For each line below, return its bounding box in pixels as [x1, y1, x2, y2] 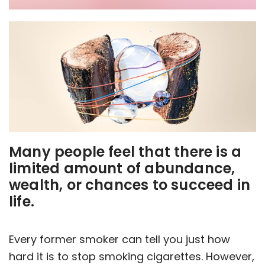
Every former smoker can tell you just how [9, 231, 230, 247]
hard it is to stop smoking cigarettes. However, [9, 248, 254, 264]
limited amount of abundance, [9, 158, 235, 178]
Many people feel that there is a [9, 141, 242, 161]
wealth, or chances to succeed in [9, 174, 251, 195]
